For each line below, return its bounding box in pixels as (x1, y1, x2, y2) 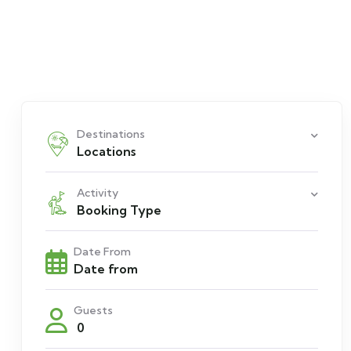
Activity (77, 186, 118, 200)
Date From (74, 244, 131, 259)
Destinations (77, 127, 145, 141)
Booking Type (77, 202, 161, 218)
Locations (77, 143, 136, 159)
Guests (74, 303, 113, 317)
